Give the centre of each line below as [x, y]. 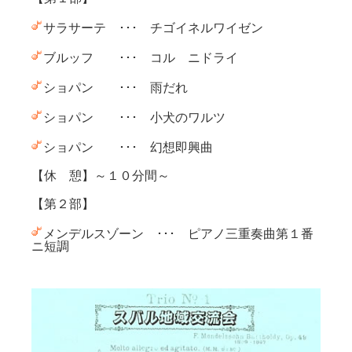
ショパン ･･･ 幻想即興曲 [128, 147]
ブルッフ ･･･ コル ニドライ [141, 58]
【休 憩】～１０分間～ [101, 176]
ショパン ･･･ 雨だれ [115, 88]
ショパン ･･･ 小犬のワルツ [134, 117]
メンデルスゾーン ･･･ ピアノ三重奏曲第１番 [178, 234]
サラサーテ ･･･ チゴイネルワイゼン [153, 28]
